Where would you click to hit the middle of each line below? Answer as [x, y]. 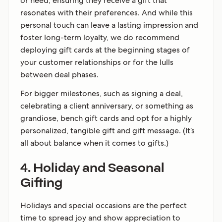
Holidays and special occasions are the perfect [104, 206]
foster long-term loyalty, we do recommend [100, 38]
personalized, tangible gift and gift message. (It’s [108, 131]
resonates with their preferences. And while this [107, 13]
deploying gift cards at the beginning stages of [105, 50]
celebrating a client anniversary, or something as [107, 106]
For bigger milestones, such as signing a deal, [102, 94]
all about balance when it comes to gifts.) [94, 143]
